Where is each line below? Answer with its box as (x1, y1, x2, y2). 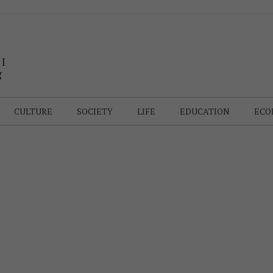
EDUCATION (180, 105, 230, 117)
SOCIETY (77, 105, 113, 117)
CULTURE (14, 105, 52, 117)
